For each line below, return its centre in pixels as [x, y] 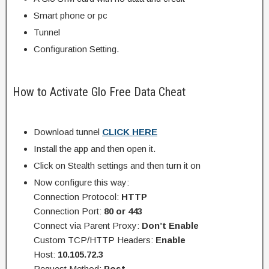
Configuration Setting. [76, 49]
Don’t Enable [170, 225]
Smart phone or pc [71, 15]
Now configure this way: [81, 182]
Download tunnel [68, 131]
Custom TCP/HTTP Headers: [95, 240]
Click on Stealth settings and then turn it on [117, 165]
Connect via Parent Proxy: [88, 225]
